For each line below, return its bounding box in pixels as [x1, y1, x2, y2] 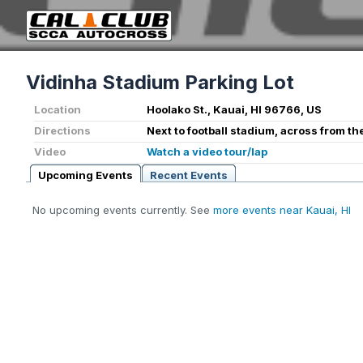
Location [34, 103, 81, 117]
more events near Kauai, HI [213, 203, 351, 217]
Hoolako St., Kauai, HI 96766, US [147, 103, 322, 117]
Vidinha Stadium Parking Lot [26, 70, 294, 95]
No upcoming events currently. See [32, 203, 213, 217]
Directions [34, 124, 91, 138]
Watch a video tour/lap [147, 145, 267, 159]
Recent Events [150, 169, 228, 182]
